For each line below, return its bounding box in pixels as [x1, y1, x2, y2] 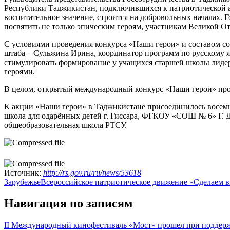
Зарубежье [4, 177, 41, 186]
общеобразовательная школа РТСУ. [4, 121, 127, 130]
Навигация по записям [4, 197, 132, 210]
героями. [4, 67, 35, 76]
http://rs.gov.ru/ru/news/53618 [43, 168, 141, 177]
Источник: [4, 168, 43, 177]
